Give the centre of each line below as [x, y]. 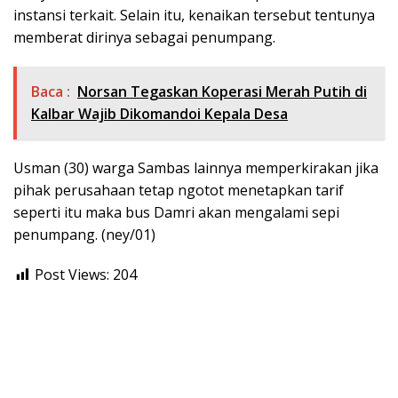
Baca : [51, 92]
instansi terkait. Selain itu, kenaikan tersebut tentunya [194, 15]
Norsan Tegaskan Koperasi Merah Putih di [222, 92]
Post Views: [72, 275]
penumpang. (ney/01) [84, 235]
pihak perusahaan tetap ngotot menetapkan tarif [179, 190]
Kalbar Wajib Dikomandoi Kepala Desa [159, 114]
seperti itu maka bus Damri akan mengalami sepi [176, 212]
